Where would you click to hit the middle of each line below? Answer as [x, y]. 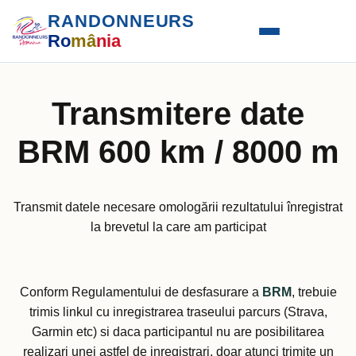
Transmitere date [178, 114]
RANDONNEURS [122, 21]
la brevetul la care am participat [178, 227]
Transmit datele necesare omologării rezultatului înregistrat [178, 207]
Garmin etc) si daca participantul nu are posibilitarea [178, 332]
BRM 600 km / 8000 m [178, 152]
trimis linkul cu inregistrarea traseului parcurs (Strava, [178, 312]
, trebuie [314, 292]
